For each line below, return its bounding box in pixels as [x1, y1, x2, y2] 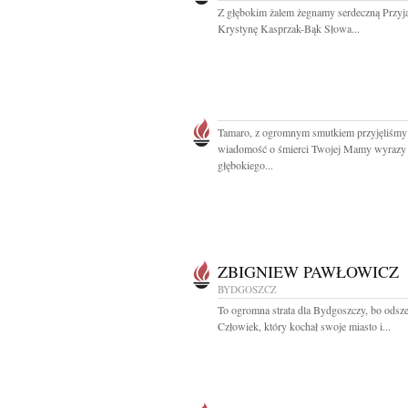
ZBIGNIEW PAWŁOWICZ [218, 260, 399, 282]
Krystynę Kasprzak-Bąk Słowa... [218, 21, 360, 36]
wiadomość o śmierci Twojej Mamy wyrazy [218, 141, 406, 156]
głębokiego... [218, 158, 273, 172]
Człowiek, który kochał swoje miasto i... [218, 319, 391, 333]
